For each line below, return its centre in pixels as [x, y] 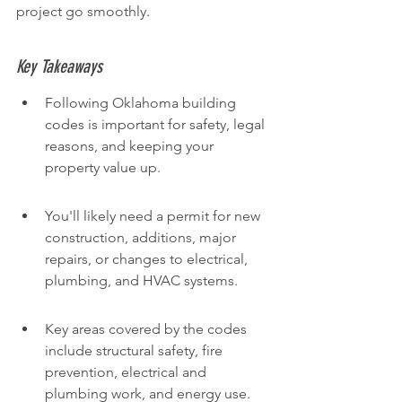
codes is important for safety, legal [157, 124]
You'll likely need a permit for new [154, 216]
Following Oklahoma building [142, 103]
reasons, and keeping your [131, 146]
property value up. [103, 167]
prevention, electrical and [127, 372]
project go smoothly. [83, 11]
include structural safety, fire [135, 350]
